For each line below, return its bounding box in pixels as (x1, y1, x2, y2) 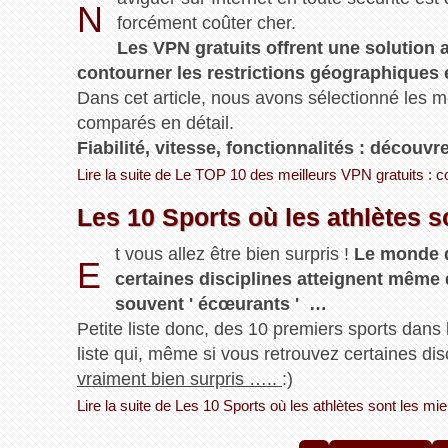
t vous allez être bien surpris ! (115, 244, 354, 265)
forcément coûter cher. (117, 13, 296, 34)
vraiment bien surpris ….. (76, 369, 282, 390)
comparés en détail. (76, 113, 234, 134)
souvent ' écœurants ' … (115, 294, 327, 315)
